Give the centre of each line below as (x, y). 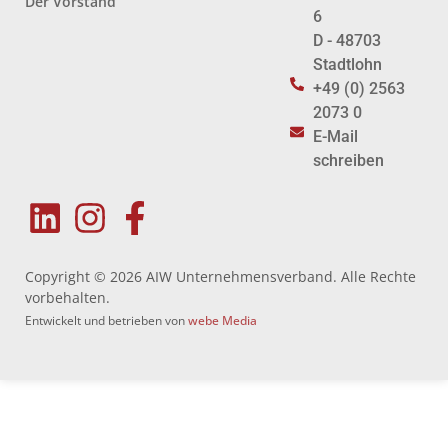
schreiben (348, 160)
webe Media (222, 320)
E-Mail (335, 136)
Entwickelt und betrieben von (106, 320)
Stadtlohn (347, 64)
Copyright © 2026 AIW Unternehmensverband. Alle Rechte (220, 276)
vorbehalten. (67, 297)
